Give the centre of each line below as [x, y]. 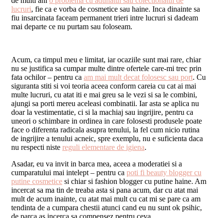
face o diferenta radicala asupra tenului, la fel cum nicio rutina [105, 130]
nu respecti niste [37, 147]
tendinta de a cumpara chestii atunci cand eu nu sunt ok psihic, [107, 208]
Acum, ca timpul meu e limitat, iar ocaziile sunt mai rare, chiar [106, 60]
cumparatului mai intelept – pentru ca [69, 173]
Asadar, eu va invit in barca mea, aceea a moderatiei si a [97, 164]
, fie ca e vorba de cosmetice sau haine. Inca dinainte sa [116, 9]
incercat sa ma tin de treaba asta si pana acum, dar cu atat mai [105, 190]
